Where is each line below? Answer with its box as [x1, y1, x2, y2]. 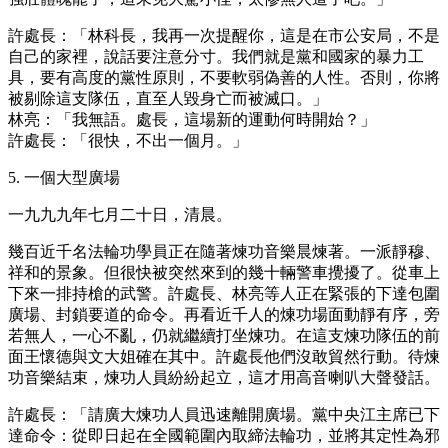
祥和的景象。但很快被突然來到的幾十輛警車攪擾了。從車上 [8, 263, 440, 281]
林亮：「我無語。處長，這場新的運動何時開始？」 [8, 110, 376, 128]
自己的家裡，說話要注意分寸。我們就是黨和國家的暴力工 [8, 47, 424, 65]
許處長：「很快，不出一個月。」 [8, 131, 248, 149]
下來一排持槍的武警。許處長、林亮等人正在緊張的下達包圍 [8, 284, 440, 302]
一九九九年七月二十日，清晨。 [8, 205, 232, 223]
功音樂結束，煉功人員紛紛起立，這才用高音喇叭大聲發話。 [8, 368, 440, 386]
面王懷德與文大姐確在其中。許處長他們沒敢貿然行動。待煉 [8, 347, 440, 365]
